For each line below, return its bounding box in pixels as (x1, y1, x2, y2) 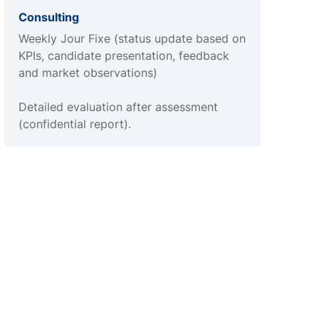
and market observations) (19, 66, 157, 80)
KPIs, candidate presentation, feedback (19, 48, 229, 63)
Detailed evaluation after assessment (19, 100, 229, 115)
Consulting (19, 10, 79, 25)
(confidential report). (19, 117, 131, 132)
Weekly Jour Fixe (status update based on (19, 31, 246, 46)
